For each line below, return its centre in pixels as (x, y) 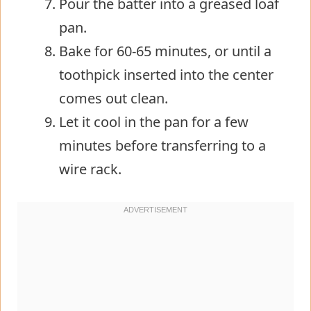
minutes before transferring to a (162, 145)
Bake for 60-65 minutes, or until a (165, 51)
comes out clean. (114, 98)
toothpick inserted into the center (166, 74)
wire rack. (90, 169)
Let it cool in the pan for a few (154, 121)
